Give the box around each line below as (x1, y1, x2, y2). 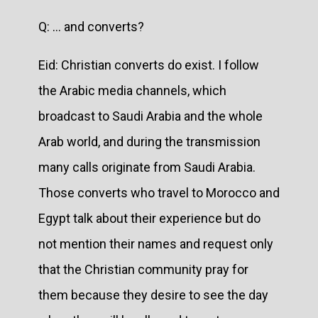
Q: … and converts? (38, 18, 144, 34)
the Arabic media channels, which (38, 82, 226, 98)
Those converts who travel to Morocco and (38, 185, 280, 200)
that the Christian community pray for (38, 261, 248, 277)
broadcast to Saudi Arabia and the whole (38, 108, 263, 124)
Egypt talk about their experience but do (38, 210, 261, 226)
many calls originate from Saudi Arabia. (38, 159, 256, 175)
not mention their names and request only (38, 236, 273, 251)
